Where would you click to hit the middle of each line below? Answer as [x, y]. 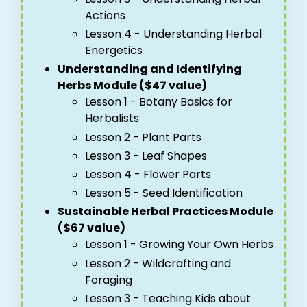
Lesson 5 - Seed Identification [164, 193]
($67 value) [91, 228]
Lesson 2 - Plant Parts [143, 137]
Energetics [114, 51]
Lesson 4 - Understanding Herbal [173, 34]
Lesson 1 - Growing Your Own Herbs [179, 245]
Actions [105, 16]
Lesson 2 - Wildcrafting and [158, 263]
